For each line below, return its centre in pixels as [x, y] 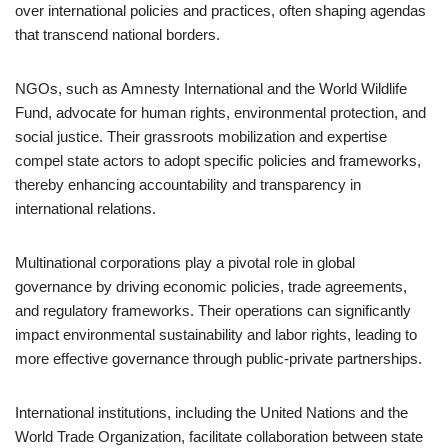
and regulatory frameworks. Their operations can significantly [213, 310]
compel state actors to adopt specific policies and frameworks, [218, 160]
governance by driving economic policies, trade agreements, [211, 286]
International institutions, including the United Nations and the [211, 412]
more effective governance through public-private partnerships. [218, 358]
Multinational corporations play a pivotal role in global [185, 262]
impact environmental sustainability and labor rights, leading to [216, 334]
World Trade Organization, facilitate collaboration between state [219, 436]
